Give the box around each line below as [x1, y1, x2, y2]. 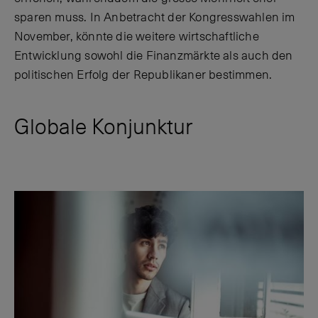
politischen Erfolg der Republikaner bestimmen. [14, 67, 273, 83]
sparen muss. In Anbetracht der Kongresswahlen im [14, 9, 295, 26]
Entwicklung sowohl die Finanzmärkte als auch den [14, 48, 293, 64]
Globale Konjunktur [14, 113, 192, 141]
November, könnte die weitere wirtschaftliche [14, 28, 259, 45]
